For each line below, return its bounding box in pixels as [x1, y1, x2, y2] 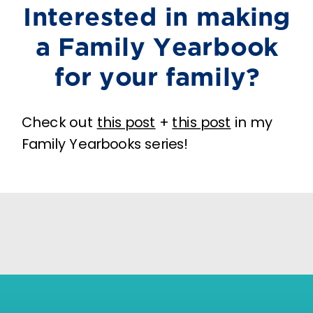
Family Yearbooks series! [21, 133, 188, 154]
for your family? [54, 61, 260, 91]
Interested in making [22, 1, 291, 30]
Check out [21, 112, 97, 132]
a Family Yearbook [36, 31, 279, 61]
